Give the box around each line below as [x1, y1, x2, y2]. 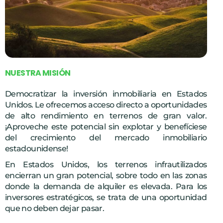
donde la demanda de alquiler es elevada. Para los [5, 182, 207, 192]
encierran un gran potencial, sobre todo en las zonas [5, 171, 207, 181]
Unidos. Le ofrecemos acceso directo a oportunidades [5, 100, 207, 110]
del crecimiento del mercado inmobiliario [5, 133, 207, 143]
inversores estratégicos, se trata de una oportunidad [5, 193, 207, 203]
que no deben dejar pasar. [5, 204, 104, 214]
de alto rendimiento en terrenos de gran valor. [5, 111, 207, 121]
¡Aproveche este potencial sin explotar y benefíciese [5, 122, 207, 132]
